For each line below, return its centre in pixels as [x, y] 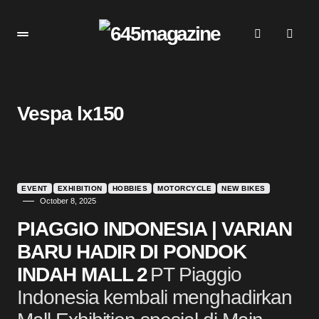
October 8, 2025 [68, 201]
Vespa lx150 [71, 114]
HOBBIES [130, 188]
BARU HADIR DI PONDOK [132, 252]
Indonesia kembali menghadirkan [155, 297]
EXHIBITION [80, 188]
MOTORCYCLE [184, 188]
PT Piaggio [196, 274]
